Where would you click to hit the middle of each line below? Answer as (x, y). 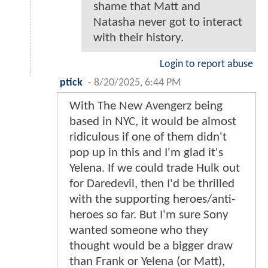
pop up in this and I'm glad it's (146, 153)
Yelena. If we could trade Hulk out (155, 169)
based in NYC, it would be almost (153, 122)
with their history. (138, 38)
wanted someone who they (139, 231)
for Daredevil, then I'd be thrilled (152, 184)
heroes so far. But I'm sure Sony (149, 215)
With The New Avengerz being (146, 106)
